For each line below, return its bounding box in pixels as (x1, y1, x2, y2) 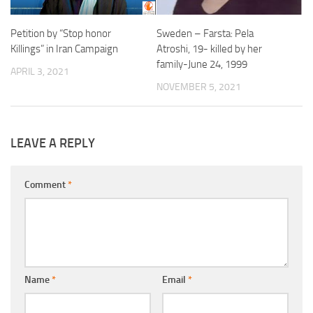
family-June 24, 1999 (156, 57, 247, 71)
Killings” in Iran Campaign (10, 42, 118, 55)
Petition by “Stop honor (10, 27, 111, 40)
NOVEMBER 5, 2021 (156, 80, 241, 93)
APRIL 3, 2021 (10, 65, 69, 78)
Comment (24, 178, 68, 191)
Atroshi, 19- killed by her (156, 42, 262, 55)
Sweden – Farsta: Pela (156, 27, 254, 40)
